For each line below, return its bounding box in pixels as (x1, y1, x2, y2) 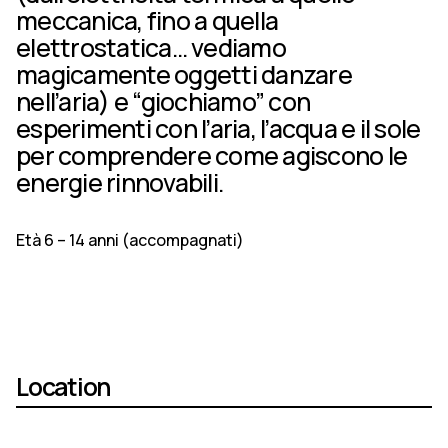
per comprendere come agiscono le (16, 138, 407, 172)
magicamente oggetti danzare (16, 57, 352, 91)
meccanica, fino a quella (16, 3, 278, 37)
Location (16, 368, 111, 403)
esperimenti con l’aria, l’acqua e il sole (16, 111, 421, 145)
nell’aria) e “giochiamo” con (16, 84, 310, 118)
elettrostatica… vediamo (16, 30, 286, 64)
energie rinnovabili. (16, 165, 224, 199)
